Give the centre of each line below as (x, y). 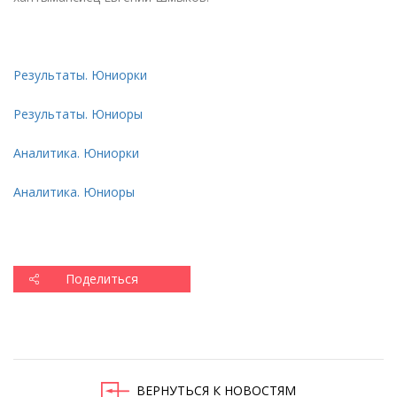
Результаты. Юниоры (78, 114)
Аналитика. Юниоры (74, 192)
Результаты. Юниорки (80, 75)
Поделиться (102, 279)
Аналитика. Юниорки (76, 153)
